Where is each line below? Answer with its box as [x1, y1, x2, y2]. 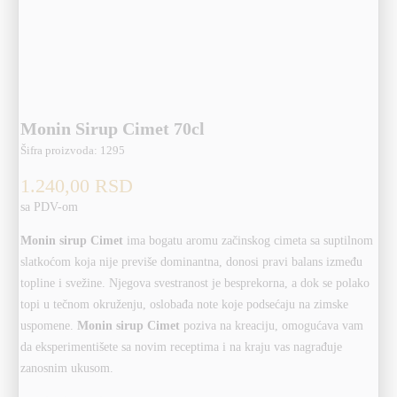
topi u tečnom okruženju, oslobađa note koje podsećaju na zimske [20, 298, 349, 311]
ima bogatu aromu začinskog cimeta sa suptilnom [123, 234, 374, 247]
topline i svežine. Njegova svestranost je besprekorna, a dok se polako [20, 276, 370, 290]
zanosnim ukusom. [20, 362, 114, 375]
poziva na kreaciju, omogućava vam [180, 319, 364, 332]
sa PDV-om [20, 200, 79, 214]
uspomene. [20, 319, 78, 332]
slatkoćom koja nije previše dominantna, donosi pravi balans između [20, 255, 363, 269]
